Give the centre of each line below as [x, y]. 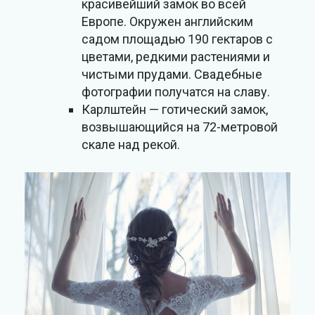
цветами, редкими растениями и [176, 57]
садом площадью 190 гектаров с [177, 39]
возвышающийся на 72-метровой [180, 127]
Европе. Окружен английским [167, 22]
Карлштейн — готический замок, [175, 110]
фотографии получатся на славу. [176, 92]
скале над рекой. [131, 145]
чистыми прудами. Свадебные [172, 75]
